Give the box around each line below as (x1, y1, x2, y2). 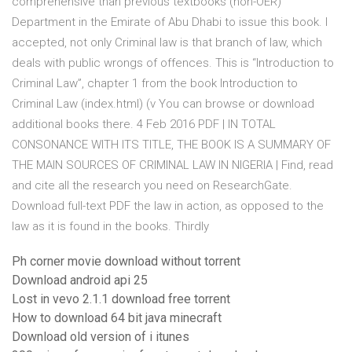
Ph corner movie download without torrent (12, 254, 240, 269)
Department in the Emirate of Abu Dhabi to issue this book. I (12, 15, 328, 30)
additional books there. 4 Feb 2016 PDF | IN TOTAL (12, 117, 276, 132)
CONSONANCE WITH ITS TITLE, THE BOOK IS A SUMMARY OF (12, 137, 331, 152)
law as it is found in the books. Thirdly (12, 219, 212, 234)
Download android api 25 (12, 273, 148, 288)
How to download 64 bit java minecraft (12, 310, 222, 326)
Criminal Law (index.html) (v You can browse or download (12, 97, 314, 112)
